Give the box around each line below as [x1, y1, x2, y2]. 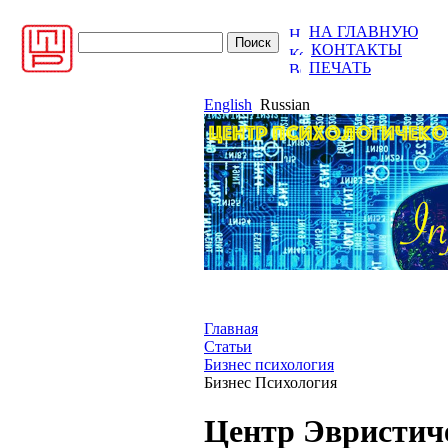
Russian [260, 96, 310, 113]
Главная [204, 320, 258, 337]
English [204, 96, 252, 113]
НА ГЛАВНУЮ [309, 23, 418, 40]
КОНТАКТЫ [311, 41, 402, 58]
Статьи [204, 338, 252, 355]
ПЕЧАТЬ [309, 59, 371, 76]
